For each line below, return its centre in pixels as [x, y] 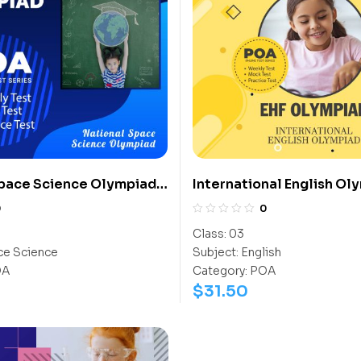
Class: [210, 233]
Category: [220, 270]
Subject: [216, 252]
